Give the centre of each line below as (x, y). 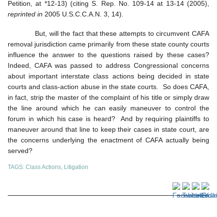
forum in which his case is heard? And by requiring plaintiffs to (108, 118)
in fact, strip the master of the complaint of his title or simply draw (108, 97)
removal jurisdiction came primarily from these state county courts (108, 44)
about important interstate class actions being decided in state (108, 76)
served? (20, 150)
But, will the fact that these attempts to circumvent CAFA (108, 33)
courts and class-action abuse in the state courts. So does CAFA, (108, 86)
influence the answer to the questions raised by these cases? (108, 54)
